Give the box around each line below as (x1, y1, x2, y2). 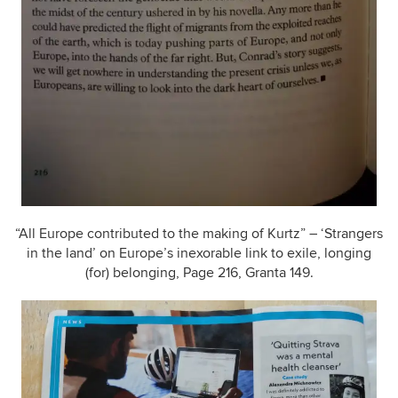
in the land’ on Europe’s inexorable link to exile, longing (27, 243, 371, 262)
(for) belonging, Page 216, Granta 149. (84, 263, 314, 282)
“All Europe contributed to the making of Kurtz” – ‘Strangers (15, 224, 383, 243)
